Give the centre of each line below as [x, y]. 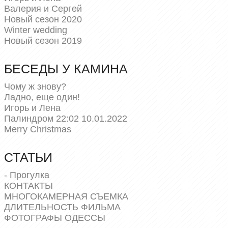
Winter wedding [36, 30]
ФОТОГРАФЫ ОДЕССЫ [55, 218]
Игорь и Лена [32, 108]
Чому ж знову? [35, 87]
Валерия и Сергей [43, 9]
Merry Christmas [38, 129]
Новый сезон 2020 [43, 19]
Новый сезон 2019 [43, 41]
